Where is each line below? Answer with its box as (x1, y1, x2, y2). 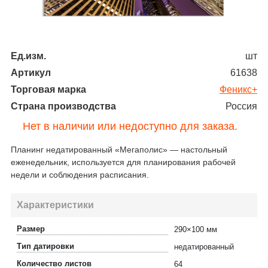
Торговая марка (11, 84, 86, 95)
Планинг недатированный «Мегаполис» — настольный (11, 144, 227, 154)
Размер (17, 224, 45, 233)
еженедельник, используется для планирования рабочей (11, 157, 236, 167)
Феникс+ (220, 84, 257, 95)
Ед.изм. (11, 50, 46, 61)
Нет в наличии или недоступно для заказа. (23, 120, 237, 132)
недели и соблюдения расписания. (11, 169, 149, 179)
